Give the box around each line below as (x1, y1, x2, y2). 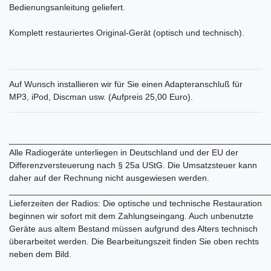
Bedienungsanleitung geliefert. (9, 2, 125, 12)
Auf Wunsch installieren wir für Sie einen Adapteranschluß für (9, 79, 243, 89)
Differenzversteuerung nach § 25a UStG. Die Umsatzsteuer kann (9, 160, 257, 170)
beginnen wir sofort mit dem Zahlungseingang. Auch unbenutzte (9, 211, 253, 221)
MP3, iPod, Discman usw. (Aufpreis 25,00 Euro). (9, 91, 193, 102)
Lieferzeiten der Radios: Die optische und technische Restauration (9, 198, 262, 208)
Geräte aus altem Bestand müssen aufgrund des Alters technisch (9, 223, 258, 233)
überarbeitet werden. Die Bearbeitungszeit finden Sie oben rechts (9, 236, 259, 246)
